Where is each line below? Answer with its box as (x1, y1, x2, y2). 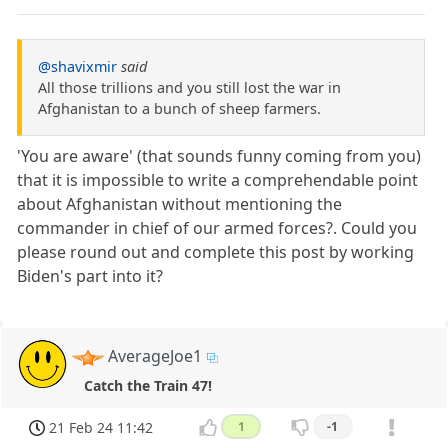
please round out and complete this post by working (17, 241, 415, 264)
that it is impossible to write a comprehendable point (17, 169, 419, 192)
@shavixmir (38, 57, 117, 77)
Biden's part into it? (17, 265, 164, 288)
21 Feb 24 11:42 (49, 417, 154, 437)
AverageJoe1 (108, 345, 203, 368)
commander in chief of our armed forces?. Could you (17, 217, 418, 240)
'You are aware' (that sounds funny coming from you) (17, 145, 422, 168)
